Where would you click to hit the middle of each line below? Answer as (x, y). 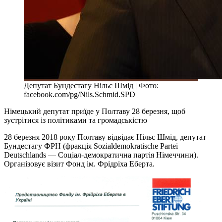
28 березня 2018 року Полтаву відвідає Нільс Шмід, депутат (105, 137)
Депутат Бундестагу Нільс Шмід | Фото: (91, 85)
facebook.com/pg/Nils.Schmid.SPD (80, 94)
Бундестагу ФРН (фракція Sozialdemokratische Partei (91, 146)
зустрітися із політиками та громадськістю (76, 120)
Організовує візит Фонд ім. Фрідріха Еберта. (79, 164)
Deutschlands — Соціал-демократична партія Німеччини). (101, 155)
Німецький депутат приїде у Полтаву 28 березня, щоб (95, 111)
